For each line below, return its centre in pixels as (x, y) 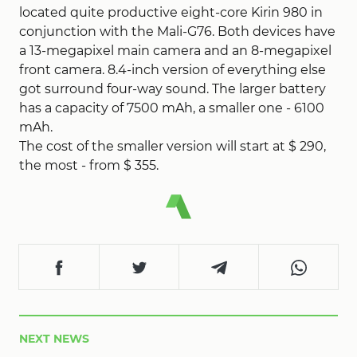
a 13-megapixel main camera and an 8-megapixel (175, 51)
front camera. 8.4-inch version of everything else (173, 70)
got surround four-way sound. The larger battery (173, 89)
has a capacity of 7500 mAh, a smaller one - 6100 (172, 108)
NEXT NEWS (54, 339)
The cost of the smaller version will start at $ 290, (173, 146)
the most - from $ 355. (89, 165)
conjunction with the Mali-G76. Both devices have (177, 31)
